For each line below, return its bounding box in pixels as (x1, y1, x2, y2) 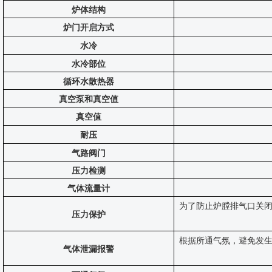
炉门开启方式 (63, 23, 114, 32)
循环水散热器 (63, 77, 114, 86)
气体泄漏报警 (63, 245, 114, 254)
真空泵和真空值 (59, 95, 118, 104)
